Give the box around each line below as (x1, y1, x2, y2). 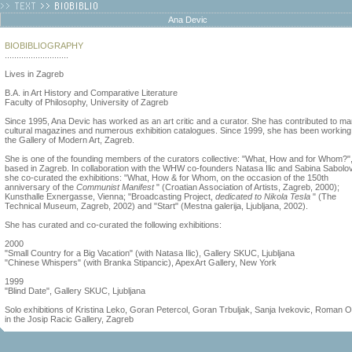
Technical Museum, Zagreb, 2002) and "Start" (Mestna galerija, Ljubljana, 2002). (5, 201, 308, 211)
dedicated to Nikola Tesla (215, 192, 313, 201)
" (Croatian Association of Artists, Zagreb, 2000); (156, 182, 339, 192)
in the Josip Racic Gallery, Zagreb (5, 314, 134, 324)
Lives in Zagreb (5, 69, 64, 79)
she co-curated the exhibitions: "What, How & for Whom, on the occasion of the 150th (5, 173, 328, 182)
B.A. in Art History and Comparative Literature (5, 88, 178, 97)
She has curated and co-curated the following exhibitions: (5, 220, 222, 229)
